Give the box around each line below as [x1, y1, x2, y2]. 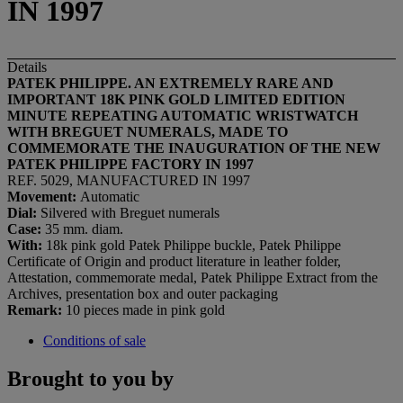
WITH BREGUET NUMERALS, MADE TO [7, 123, 288, 139]
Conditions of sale [43, 332, 146, 348]
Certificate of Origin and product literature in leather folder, [7, 253, 341, 269]
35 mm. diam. [45, 220, 123, 237]
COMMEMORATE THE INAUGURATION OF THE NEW [7, 139, 381, 156]
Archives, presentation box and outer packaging [7, 285, 278, 301]
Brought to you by [7, 366, 174, 390]
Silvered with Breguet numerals [40, 204, 219, 220]
